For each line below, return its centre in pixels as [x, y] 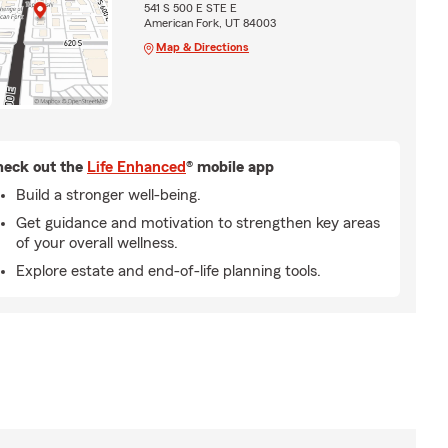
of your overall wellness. [97, 242]
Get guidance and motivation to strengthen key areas [198, 222]
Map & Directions [202, 46]
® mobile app [230, 166]
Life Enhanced [136, 166]
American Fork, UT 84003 [209, 22]
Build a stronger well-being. [108, 194]
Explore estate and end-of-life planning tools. [168, 270]
